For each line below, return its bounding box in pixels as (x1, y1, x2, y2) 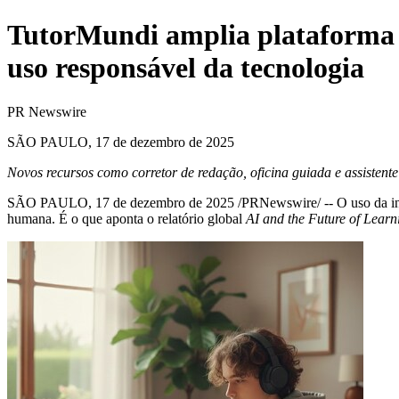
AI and (246, 210, 284, 226)
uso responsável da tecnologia (7, 52, 364, 85)
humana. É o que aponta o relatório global (7, 210, 246, 226)
